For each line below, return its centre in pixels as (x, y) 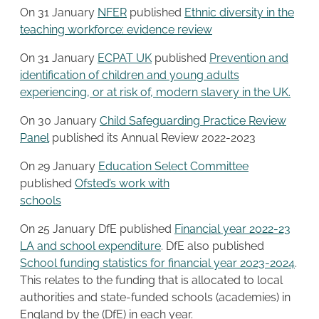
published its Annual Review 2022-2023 (152, 138)
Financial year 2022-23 (232, 229)
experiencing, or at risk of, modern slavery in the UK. (155, 93)
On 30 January (60, 121)
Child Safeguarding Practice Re (181, 121)
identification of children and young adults (130, 75)
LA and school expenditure (90, 246)
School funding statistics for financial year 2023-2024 (157, 263)
